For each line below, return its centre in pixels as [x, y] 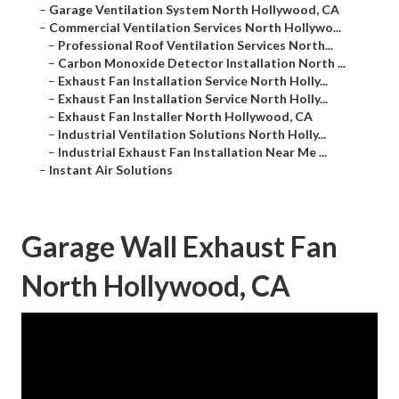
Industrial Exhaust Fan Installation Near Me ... [192, 152]
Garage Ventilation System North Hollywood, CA [194, 10]
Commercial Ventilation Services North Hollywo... [195, 28]
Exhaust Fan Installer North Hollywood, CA [185, 117]
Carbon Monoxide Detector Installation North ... [202, 63]
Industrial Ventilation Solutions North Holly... [192, 134]
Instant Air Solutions [111, 170]
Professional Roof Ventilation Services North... [195, 45]
